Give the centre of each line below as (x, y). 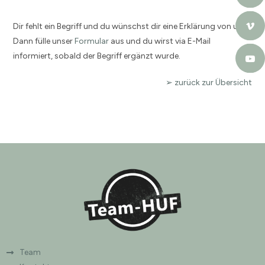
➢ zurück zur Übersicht (209, 82)
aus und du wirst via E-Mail (160, 41)
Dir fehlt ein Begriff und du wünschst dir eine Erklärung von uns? (132, 26)
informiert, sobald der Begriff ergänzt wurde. (97, 56)
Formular (92, 41)
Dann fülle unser (44, 41)
